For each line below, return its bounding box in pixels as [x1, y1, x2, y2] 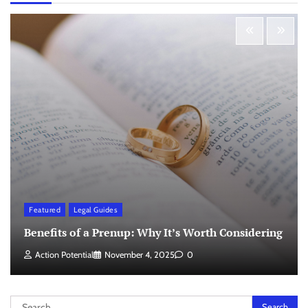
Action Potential [35, 249, 93, 260]
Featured [29, 204, 60, 214]
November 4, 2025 [104, 249, 175, 260]
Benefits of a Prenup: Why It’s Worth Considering [24, 225, 283, 241]
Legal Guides [74, 204, 118, 214]
